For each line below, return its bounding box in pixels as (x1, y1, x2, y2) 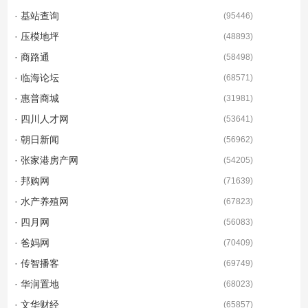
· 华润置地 (14, 278, 60, 290)
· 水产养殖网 (14, 196, 69, 208)
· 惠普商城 (14, 93, 60, 104)
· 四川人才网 (14, 113, 69, 125)
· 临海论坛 (14, 72, 60, 84)
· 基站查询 (14, 10, 60, 22)
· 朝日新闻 (14, 134, 60, 146)
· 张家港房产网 (14, 155, 79, 166)
